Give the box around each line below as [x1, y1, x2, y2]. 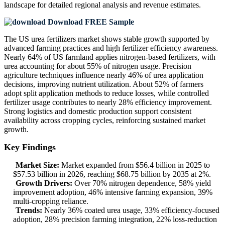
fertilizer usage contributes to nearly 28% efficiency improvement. [4, 98, 212, 107]
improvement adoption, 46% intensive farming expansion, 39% [13, 188, 212, 197]
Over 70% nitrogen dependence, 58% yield [72, 179, 211, 188]
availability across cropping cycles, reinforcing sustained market [4, 116, 205, 125]
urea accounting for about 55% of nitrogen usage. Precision [4, 62, 191, 71]
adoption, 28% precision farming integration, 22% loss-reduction [13, 215, 217, 224]
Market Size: [16, 161, 59, 170]
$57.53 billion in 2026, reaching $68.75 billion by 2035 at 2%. [13, 170, 211, 179]
